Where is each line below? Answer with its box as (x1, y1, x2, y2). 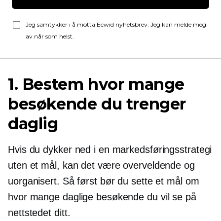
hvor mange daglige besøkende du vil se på (8, 191, 196, 202)
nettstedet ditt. (8, 207, 71, 218)
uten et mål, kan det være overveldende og (8, 160, 195, 171)
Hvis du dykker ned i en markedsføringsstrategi (8, 144, 212, 155)
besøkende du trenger (8, 94, 186, 113)
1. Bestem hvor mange (8, 74, 185, 94)
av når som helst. (26, 33, 74, 40)
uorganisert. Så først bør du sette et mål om (8, 176, 199, 186)
